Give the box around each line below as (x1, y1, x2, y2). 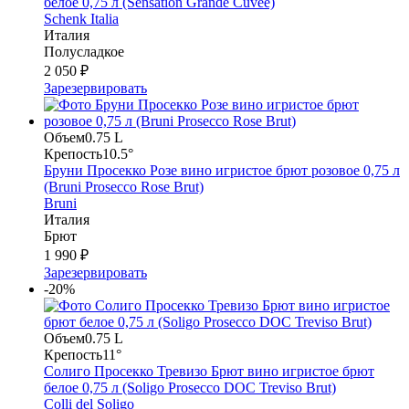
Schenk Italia (44, 10, 119, 26)
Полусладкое (44, 43, 124, 59)
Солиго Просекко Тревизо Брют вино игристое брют (44, 362, 374, 379)
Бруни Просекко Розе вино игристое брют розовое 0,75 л (44, 162, 400, 178)
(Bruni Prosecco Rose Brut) (44, 178, 204, 194)
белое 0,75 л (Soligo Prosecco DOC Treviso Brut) (44, 379, 336, 395)
